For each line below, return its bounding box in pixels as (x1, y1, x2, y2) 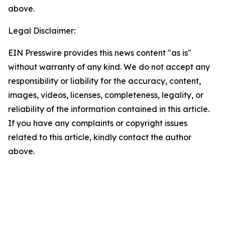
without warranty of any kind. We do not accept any (8, 62, 210, 72)
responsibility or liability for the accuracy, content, (8, 76, 201, 86)
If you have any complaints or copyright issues (8, 118, 187, 128)
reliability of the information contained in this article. (8, 104, 209, 114)
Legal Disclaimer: (8, 26, 75, 36)
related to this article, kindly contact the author (8, 132, 191, 142)
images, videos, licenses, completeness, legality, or (8, 90, 203, 100)
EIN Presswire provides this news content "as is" (8, 48, 191, 58)
